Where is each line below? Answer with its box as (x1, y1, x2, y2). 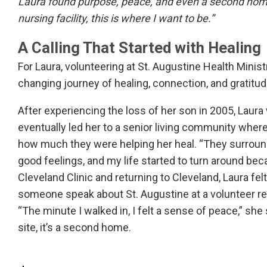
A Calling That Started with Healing (18, 39, 261, 57)
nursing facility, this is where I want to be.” (18, 12, 214, 25)
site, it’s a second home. (18, 221, 131, 234)
